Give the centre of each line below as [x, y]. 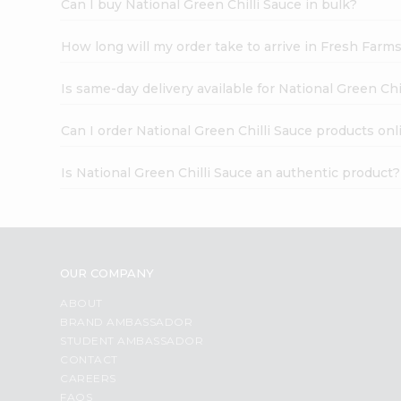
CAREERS [88, 378]
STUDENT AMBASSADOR [132, 340]
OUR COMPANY [107, 273]
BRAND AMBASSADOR [127, 321]
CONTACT [89, 359]
